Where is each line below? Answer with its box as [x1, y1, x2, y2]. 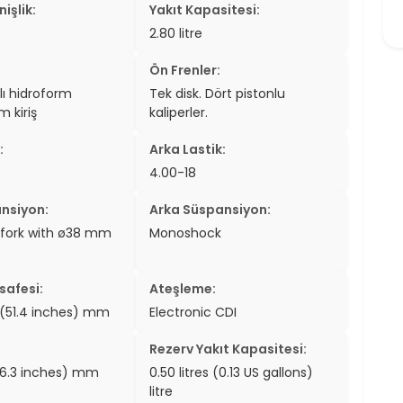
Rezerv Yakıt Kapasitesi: [149, 339, 308, 358]
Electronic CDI [149, 302, 237, 321]
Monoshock [149, 223, 222, 242]
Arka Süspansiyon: [149, 200, 272, 219]
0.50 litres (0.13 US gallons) [149, 363, 314, 381]
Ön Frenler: [149, 60, 221, 79]
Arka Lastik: [149, 139, 227, 158]
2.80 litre [149, 23, 203, 42]
